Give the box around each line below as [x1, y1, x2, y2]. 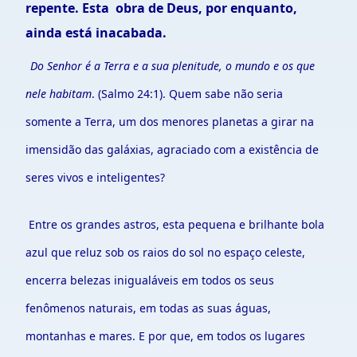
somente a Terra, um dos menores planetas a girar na [25, 114, 314, 129]
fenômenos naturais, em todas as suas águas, [25, 300, 271, 316]
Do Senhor [30, 58, 85, 73]
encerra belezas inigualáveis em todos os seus [25, 273, 274, 288]
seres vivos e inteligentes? [25, 170, 168, 185]
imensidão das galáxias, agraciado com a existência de [25, 142, 319, 157]
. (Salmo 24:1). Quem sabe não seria [92, 86, 283, 101]
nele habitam [25, 86, 92, 101]
